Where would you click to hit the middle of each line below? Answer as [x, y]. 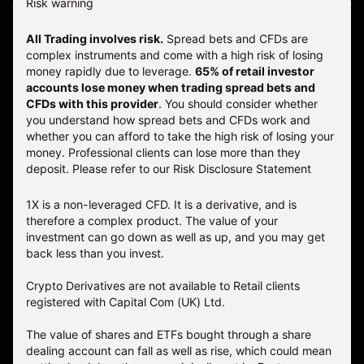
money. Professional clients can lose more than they [163, 153]
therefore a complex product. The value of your [152, 221]
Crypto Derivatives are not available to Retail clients [163, 286]
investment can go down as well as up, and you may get [175, 237]
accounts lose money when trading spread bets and [171, 88]
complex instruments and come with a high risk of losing [175, 55]
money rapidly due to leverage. [110, 71]
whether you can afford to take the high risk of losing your [180, 136]
